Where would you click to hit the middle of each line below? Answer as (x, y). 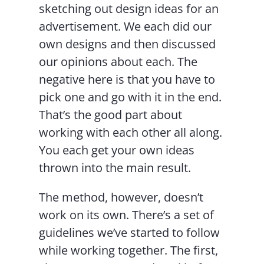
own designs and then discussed (128, 44)
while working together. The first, (129, 250)
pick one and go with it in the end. (131, 97)
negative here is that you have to (127, 79)
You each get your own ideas (117, 150)
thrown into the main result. (115, 168)
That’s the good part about (111, 115)
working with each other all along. (131, 132)
